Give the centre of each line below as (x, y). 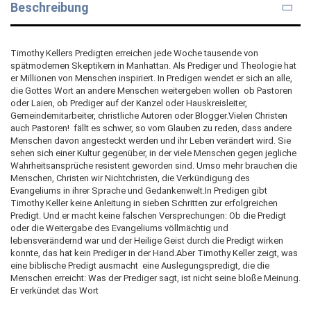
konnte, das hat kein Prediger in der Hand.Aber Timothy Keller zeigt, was (154, 253)
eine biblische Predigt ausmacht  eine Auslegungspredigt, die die (140, 265)
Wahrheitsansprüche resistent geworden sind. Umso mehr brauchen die (154, 165)
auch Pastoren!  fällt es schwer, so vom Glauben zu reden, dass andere (151, 128)
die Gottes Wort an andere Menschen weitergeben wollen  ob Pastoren (151, 90)
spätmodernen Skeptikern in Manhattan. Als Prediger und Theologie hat (153, 65)
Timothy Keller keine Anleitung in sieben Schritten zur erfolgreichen (144, 203)
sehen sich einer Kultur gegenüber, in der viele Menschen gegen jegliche (153, 153)
